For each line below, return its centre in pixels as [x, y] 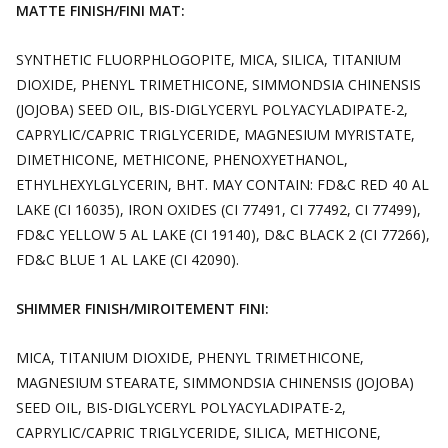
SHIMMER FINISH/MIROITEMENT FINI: [144, 308]
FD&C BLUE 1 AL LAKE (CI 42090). [127, 259]
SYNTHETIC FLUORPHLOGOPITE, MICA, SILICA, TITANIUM [208, 59]
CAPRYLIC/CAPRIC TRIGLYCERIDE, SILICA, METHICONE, [198, 432]
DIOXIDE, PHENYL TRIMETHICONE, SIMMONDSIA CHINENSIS [218, 84]
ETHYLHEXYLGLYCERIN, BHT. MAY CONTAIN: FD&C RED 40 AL [222, 184]
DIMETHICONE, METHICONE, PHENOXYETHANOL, [182, 159]
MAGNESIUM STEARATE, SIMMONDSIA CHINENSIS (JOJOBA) [215, 382]
